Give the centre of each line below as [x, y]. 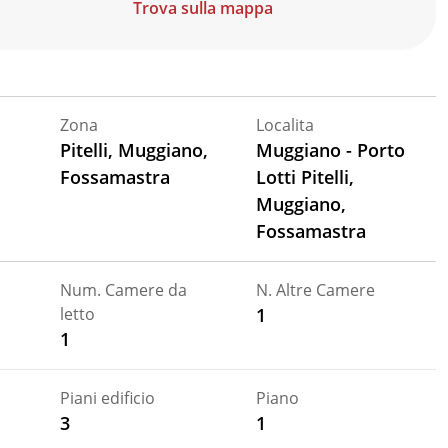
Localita [284, 124]
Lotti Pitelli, [304, 176]
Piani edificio [107, 397]
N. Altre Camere [315, 289]
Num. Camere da [123, 289]
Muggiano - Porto [330, 149]
